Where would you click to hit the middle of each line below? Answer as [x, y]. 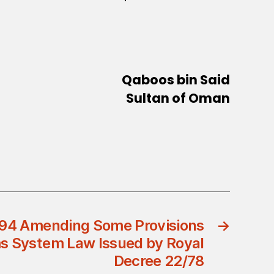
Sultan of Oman [178, 98]
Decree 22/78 [159, 261]
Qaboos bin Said [176, 80]
